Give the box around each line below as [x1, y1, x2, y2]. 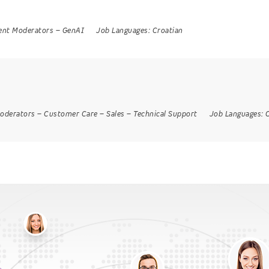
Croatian [152, 25, 183, 35]
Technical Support [133, 109, 198, 119]
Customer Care [44, 109, 98, 119]
